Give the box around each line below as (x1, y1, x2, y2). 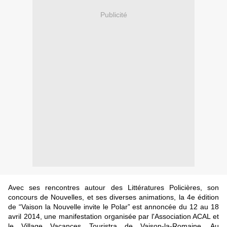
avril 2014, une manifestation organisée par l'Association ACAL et (8, 212, 219, 221)
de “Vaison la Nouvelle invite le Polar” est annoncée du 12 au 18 (8, 203, 219, 211)
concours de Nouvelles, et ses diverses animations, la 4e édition (8, 193, 219, 202)
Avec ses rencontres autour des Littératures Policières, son (8, 183, 219, 192)
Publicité (100, 10, 127, 19)
